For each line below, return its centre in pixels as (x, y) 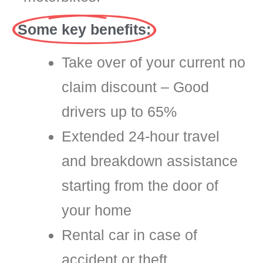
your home (97, 210)
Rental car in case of (129, 235)
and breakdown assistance (150, 161)
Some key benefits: (84, 29)
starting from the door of (140, 185)
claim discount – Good (135, 87)
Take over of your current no (154, 62)
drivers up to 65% (119, 111)
